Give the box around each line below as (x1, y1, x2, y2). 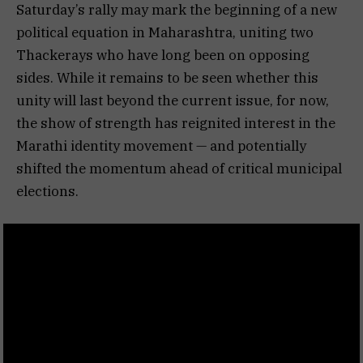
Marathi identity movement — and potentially (16, 137, 306, 156)
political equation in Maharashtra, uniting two (16, 23, 314, 42)
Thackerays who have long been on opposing (16, 46, 310, 65)
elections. (16, 182, 79, 201)
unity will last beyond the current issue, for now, (16, 92, 329, 110)
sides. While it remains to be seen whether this (16, 69, 318, 88)
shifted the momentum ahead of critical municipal (16, 160, 342, 178)
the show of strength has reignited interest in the (16, 114, 335, 133)
